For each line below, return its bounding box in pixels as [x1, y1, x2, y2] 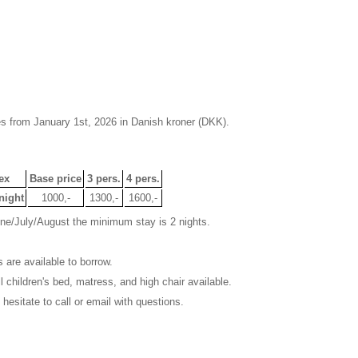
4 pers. [126, 173, 160, 185]
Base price [30, 173, 82, 185]
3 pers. [87, 173, 121, 185]
